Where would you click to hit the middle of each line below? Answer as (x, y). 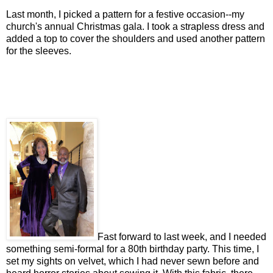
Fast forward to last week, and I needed (182, 236)
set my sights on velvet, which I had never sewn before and (133, 261)
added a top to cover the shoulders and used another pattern (136, 38)
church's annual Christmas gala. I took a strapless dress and (135, 26)
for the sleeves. (39, 51)
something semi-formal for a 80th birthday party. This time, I (133, 249)
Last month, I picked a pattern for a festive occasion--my (125, 14)
